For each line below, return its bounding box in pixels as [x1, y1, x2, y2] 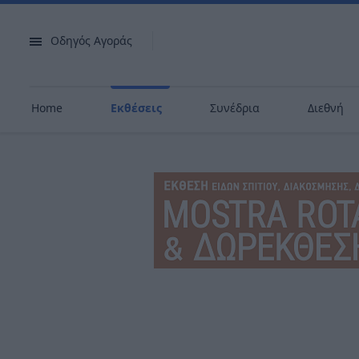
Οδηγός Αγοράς [50, 33, 132, 48]
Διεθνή [307, 100, 344, 115]
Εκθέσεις [110, 100, 162, 115]
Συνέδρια [209, 100, 260, 115]
